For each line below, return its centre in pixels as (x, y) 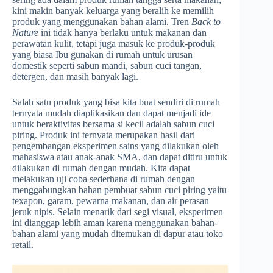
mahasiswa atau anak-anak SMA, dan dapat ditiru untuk (120, 157)
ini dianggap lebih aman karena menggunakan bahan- (115, 223)
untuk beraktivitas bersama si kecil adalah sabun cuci (113, 124)
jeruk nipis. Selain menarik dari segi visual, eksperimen (118, 212)
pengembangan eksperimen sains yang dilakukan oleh (115, 146)
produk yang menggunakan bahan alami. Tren (102, 22)
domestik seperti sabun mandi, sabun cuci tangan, (107, 66)
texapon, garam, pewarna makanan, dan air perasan (111, 201)
